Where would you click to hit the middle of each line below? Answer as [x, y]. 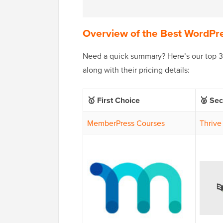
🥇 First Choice [113, 101]
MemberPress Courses [126, 123]
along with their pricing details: [136, 70]
